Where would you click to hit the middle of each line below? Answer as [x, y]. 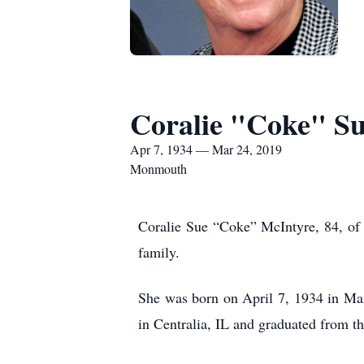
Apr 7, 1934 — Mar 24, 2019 [206, 149]
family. [159, 252]
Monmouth [158, 169]
